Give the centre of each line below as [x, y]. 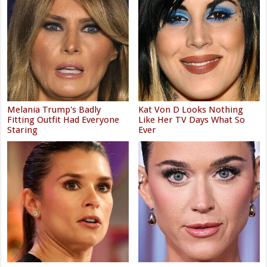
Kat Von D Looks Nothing [191, 109]
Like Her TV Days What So [192, 119]
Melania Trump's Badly [54, 109]
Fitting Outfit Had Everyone [63, 119]
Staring [23, 130]
